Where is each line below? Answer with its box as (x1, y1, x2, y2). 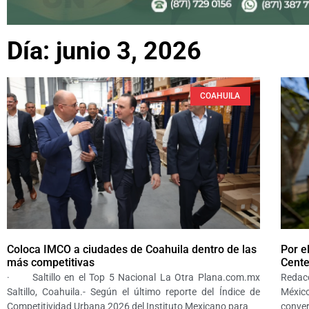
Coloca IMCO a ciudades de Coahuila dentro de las (7, 243, 257, 257)
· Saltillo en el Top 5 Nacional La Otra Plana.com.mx (7, 272, 260, 283)
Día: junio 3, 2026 (7, 37, 201, 66)
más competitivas (7, 256, 94, 270)
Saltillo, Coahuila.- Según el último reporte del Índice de (7, 286, 260, 298)
